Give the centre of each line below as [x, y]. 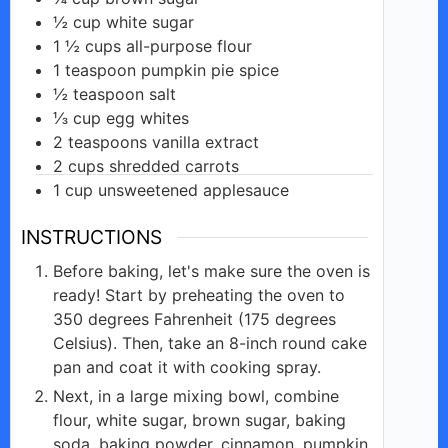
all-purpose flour [189, 46]
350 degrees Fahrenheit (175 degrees [194, 318]
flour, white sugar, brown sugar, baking [199, 419]
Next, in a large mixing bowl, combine [196, 395]
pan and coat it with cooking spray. [187, 366]
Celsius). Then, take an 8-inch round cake [210, 342]
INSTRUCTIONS [91, 237]
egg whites [147, 118]
